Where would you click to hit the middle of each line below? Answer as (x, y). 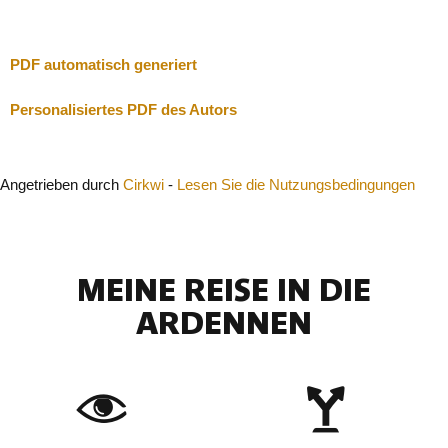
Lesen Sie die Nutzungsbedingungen (296, 185)
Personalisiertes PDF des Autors (123, 110)
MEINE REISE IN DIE (224, 291)
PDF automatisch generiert (103, 65)
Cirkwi (143, 185)
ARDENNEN (224, 324)
